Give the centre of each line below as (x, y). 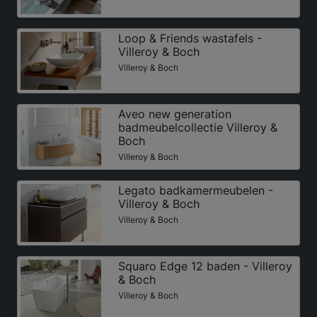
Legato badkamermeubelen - (195, 190)
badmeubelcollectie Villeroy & (197, 128)
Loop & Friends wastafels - (190, 39)
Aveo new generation (174, 114)
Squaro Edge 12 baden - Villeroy (205, 266)
